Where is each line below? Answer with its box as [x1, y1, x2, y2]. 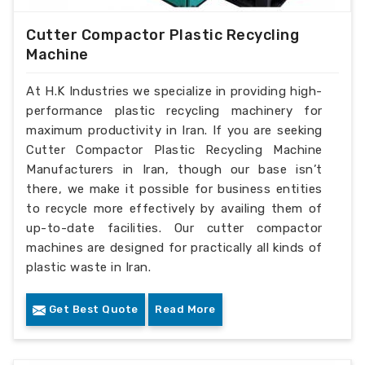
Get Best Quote [46, 303, 139, 316]
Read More [155, 303, 216, 316]
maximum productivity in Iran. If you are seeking [26, 123, 323, 139]
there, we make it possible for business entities [26, 182, 323, 197]
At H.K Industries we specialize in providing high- [26, 84, 323, 99]
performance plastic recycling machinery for [26, 103, 323, 119]
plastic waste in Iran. [26, 260, 152, 275]
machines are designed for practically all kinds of [26, 240, 323, 256]
